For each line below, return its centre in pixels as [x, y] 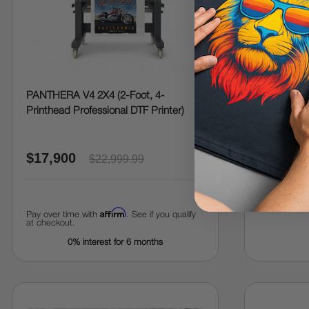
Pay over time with [63, 215]
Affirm [113, 212]
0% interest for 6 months [115, 242]
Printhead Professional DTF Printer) [105, 111]
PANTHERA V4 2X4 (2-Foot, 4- [95, 96]
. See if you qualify [161, 215]
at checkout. [50, 223]
